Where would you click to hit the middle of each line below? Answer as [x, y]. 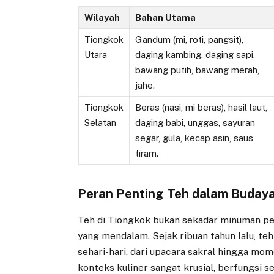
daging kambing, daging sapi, [195, 55]
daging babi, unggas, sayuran [195, 123]
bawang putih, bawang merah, [197, 70]
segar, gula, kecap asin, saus [194, 138]
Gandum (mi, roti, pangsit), [189, 40]
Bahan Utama [165, 18]
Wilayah [102, 18]
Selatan [100, 123]
